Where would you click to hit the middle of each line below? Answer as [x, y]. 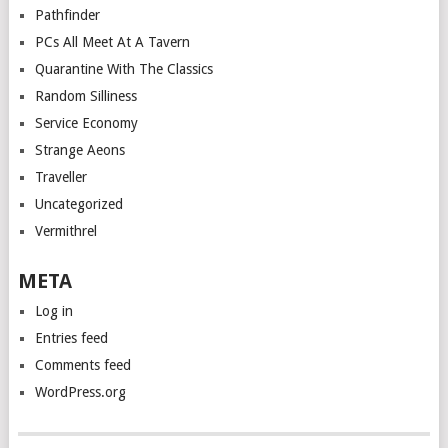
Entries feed [71, 337]
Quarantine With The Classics [123, 68]
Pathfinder [67, 14]
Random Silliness [85, 95]
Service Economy [86, 122]
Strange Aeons [79, 149]
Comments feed [82, 364]
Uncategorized [78, 203]
